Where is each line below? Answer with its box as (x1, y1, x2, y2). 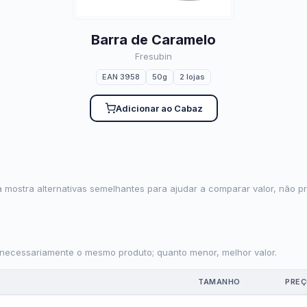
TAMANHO (198, 277, 241, 286)
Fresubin (135, 50, 172, 62)
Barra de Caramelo (91, 31, 216, 48)
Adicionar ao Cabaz (115, 102, 203, 114)
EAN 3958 (102, 71, 140, 82)
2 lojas (180, 71, 205, 82)
